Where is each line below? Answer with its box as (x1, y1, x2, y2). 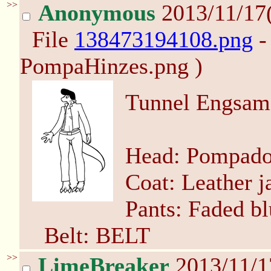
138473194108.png (74, 27, 253, 52)
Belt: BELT (44, 223, 150, 248)
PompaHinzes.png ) (20, 53, 203, 79)
